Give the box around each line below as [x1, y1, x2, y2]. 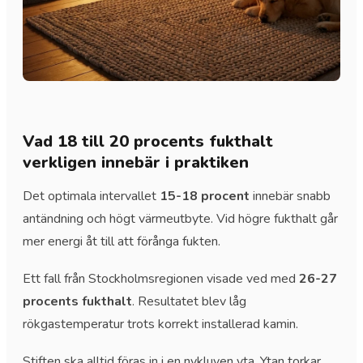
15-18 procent [160, 186, 250, 205]
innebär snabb [250, 186, 331, 205]
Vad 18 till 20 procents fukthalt [23, 130, 273, 152]
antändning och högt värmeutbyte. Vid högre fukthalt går [23, 209, 338, 228]
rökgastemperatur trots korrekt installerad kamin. [23, 314, 298, 333]
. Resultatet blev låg [132, 292, 246, 310]
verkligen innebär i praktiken [23, 151, 249, 173]
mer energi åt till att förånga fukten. [23, 232, 220, 250]
